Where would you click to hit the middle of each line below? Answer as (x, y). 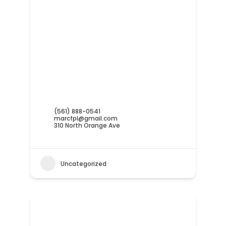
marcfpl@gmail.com (86, 119)
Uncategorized (83, 163)
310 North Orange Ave (87, 126)
